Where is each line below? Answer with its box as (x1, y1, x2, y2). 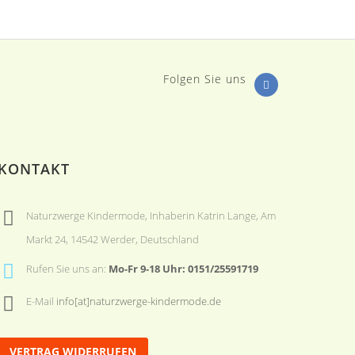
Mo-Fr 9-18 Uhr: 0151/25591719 (108, 261, 258, 276)
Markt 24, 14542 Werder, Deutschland (25, 232, 199, 246)
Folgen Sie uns (163, 71, 246, 86)
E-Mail (25, 294, 56, 308)
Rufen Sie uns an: (25, 261, 109, 276)
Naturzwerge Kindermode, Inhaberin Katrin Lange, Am (25, 208, 276, 223)
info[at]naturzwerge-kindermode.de (55, 294, 221, 308)
